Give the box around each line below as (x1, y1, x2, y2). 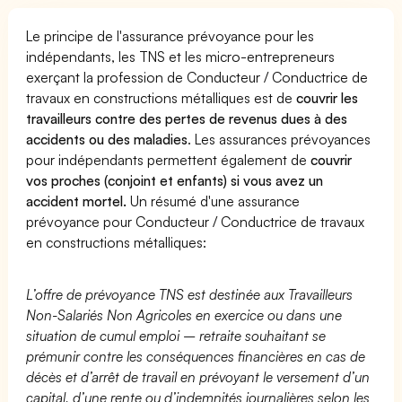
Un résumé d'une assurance (127, 191, 301, 210)
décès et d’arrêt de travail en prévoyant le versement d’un (26, 367, 371, 386)
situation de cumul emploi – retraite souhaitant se (26, 326, 327, 345)
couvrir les (296, 88, 359, 107)
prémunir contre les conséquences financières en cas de (26, 346, 366, 365)
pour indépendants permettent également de (26, 150, 311, 169)
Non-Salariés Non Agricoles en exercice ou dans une (26, 305, 343, 324)
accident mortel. (26, 191, 127, 210)
